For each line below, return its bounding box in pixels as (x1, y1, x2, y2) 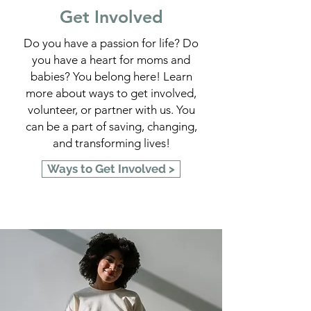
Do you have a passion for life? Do (24, 36, 199, 50)
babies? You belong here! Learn (30, 69, 192, 83)
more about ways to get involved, (26, 86, 196, 100)
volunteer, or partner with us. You (27, 103, 195, 117)
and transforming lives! (52, 136, 170, 150)
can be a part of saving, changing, (25, 119, 197, 133)
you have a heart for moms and (32, 53, 190, 67)
